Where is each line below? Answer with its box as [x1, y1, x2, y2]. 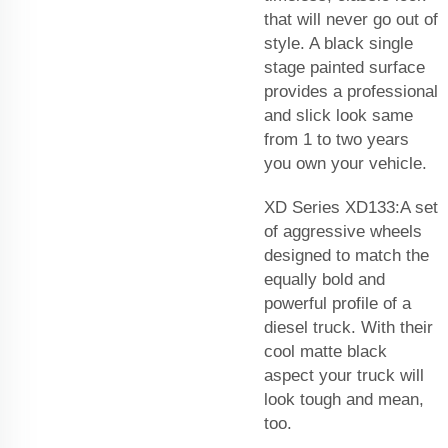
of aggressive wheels [264, 221, 422, 241]
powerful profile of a [264, 293, 411, 313]
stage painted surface [264, 57, 425, 77]
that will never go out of [264, 9, 438, 29]
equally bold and [264, 269, 385, 289]
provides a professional [264, 81, 438, 101]
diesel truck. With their [264, 317, 433, 337]
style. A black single [264, 33, 413, 53]
